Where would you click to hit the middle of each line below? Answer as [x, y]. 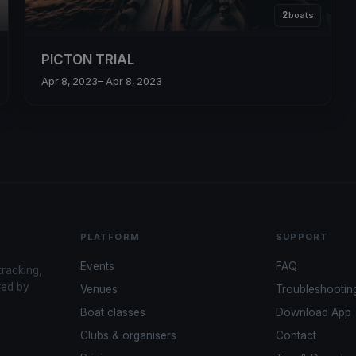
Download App [314, 312]
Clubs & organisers [128, 335]
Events [97, 266]
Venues [99, 289]
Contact [296, 335]
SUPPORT [302, 236]
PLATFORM [110, 236]
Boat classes [112, 312]
